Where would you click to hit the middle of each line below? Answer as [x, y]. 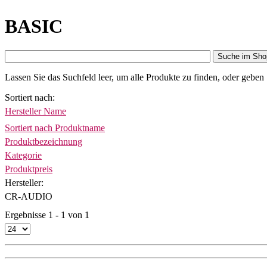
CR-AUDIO [29, 197]
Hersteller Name [35, 111]
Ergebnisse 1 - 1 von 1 [47, 215]
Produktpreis [29, 169]
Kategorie [23, 156]
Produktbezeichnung [44, 142]
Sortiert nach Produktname [55, 128]
